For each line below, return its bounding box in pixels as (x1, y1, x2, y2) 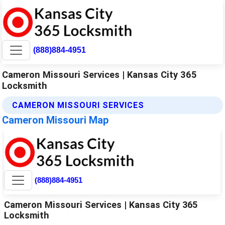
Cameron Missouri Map (2, 114, 109, 126)
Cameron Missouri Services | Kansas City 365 (2, 69, 197, 80)
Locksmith (2, 80, 48, 91)
